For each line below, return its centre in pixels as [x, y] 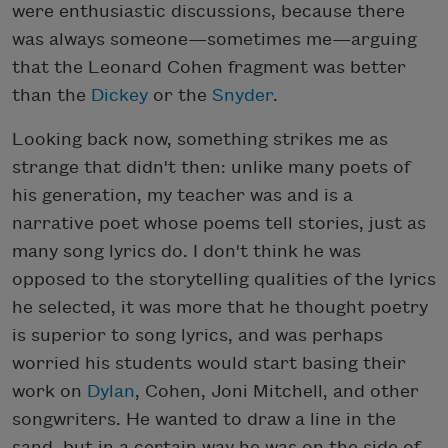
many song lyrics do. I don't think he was [186, 252]
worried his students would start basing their [209, 364]
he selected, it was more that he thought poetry [220, 308]
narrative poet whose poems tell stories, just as [219, 224]
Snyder [242, 96]
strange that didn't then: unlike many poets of [211, 168]
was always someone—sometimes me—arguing [214, 40]
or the [180, 96]
